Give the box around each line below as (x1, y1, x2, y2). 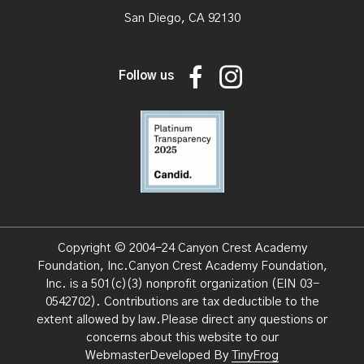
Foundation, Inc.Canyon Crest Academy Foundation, (37, 260, 327, 273)
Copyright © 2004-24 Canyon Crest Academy (57, 242, 307, 255)
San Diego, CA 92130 (123, 12, 240, 25)
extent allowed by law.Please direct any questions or (37, 314, 327, 327)
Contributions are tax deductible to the (100, 296, 319, 309)
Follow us (119, 70, 174, 83)
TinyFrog (232, 349, 279, 362)
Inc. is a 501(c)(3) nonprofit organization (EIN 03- (45, 278, 319, 291)
